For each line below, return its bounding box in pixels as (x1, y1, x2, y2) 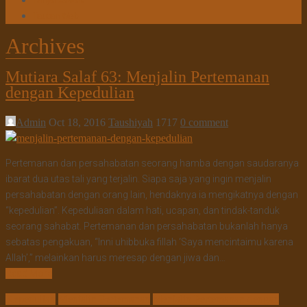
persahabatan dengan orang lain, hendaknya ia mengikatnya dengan (5, 188, 298, 200)
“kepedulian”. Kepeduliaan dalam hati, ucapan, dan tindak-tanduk (5, 204, 280, 216)
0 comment (180, 116, 228, 128)
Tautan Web (33, 10, 79, 22)
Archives (5, 34, 84, 59)
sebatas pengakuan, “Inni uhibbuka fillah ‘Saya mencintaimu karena (5, 236, 293, 247)
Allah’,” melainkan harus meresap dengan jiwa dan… (5, 251, 225, 263)
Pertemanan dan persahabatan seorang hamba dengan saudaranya (5, 157, 299, 169)
